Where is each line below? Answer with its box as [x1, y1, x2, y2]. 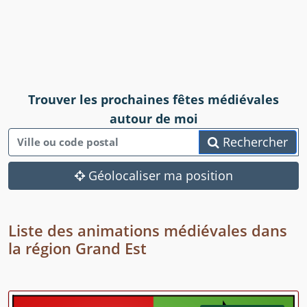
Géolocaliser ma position [84, 167, 233, 184]
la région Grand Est [8, 237, 147, 258]
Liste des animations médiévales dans [8, 219, 287, 241]
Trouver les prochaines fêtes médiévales [28, 90, 279, 108]
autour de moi [109, 110, 198, 127]
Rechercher [219, 133, 288, 150]
